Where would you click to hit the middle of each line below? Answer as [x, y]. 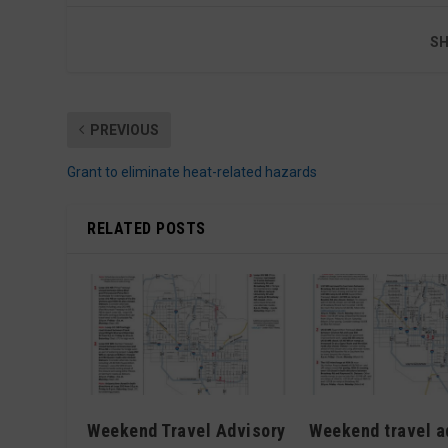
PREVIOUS [125, 129]
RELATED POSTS [146, 228]
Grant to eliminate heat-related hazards [192, 171]
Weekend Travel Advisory [186, 430]
